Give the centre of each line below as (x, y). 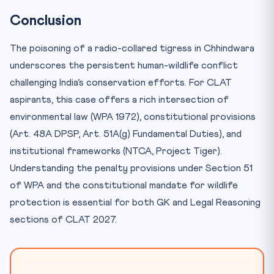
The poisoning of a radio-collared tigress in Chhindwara (132, 48)
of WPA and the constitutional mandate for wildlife (124, 185)
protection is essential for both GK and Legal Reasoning (135, 202)
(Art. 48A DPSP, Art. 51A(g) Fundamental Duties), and (126, 134)
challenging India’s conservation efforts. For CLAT (121, 83)
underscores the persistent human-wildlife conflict (124, 65)
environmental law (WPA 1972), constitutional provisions (133, 117)
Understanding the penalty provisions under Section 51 (131, 168)
